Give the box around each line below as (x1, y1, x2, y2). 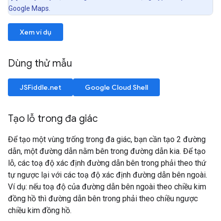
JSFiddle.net (20, 83, 61, 92)
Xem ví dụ (20, 28, 51, 37)
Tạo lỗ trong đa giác (8, 112, 98, 125)
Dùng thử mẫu (8, 57, 74, 70)
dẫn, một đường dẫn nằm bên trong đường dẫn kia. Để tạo (8, 147, 206, 156)
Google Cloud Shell (85, 83, 148, 92)
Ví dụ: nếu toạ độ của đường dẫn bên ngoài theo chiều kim (8, 182, 206, 192)
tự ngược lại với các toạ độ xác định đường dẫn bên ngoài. (8, 170, 207, 180)
